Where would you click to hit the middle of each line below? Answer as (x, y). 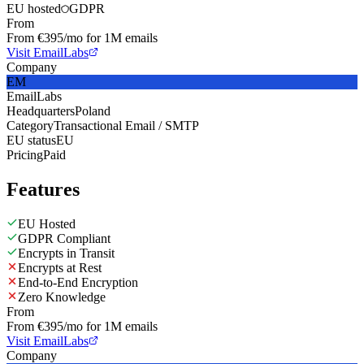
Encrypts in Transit (66, 253)
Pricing (25, 154)
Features (43, 189)
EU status (31, 140)
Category (30, 125)
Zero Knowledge (62, 297)
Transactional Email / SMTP (126, 125)
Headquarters (41, 110)
